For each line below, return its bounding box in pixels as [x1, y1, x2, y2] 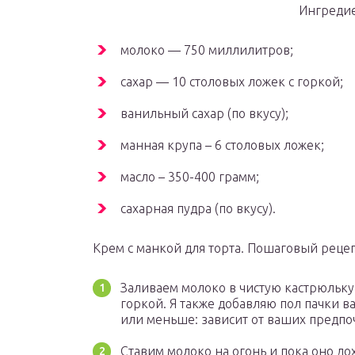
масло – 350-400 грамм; [120, 170, 259, 185]
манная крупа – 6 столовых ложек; [120, 138, 324, 153]
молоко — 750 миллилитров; [120, 43, 293, 58]
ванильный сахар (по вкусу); [120, 106, 288, 121]
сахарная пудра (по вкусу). [120, 201, 276, 216]
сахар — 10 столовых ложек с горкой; [120, 74, 343, 90]
